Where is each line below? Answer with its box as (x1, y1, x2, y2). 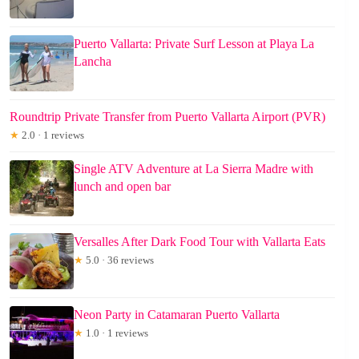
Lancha (74, 54, 111, 68)
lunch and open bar (74, 179, 171, 193)
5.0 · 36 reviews (83, 253, 154, 266)
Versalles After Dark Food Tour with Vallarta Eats (74, 234, 325, 248)
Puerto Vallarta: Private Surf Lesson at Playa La (74, 36, 314, 50)
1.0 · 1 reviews (83, 326, 148, 339)
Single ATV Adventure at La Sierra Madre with (74, 161, 313, 175)
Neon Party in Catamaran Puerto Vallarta (74, 307, 280, 321)
